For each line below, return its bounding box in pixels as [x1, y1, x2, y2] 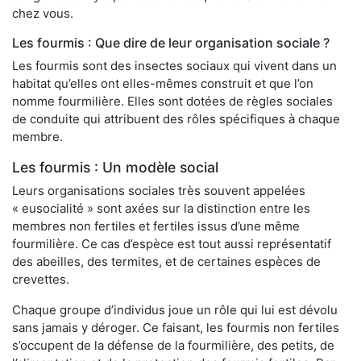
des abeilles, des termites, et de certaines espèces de [12, 253, 321, 269]
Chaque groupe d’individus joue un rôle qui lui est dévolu [12, 301, 338, 317]
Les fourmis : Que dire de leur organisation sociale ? [12, 34, 330, 51]
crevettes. [12, 271, 69, 287]
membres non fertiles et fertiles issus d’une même [12, 218, 300, 234]
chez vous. [12, 5, 73, 21]
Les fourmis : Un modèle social [12, 158, 218, 176]
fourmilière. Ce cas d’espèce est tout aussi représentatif [12, 235, 331, 251]
